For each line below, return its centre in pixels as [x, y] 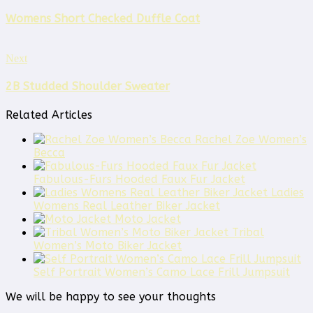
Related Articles [49, 115]
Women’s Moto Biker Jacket [108, 245]
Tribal [248, 232]
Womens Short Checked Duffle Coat [103, 18]
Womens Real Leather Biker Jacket [127, 205]
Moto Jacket [148, 219]
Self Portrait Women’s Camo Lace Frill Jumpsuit [162, 272]
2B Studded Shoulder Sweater [88, 87]
